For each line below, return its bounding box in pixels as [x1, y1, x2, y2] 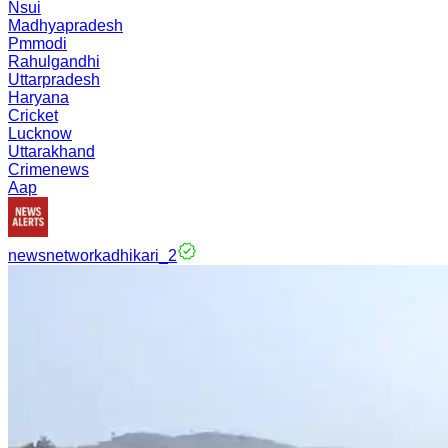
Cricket [8, 107, 58, 124]
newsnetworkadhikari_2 [8, 247, 177, 264]
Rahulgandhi [8, 53, 100, 70]
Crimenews [8, 161, 89, 178]
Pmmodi [8, 35, 67, 52]
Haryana [8, 89, 69, 106]
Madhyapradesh [8, 17, 123, 34]
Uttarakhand [8, 143, 95, 160]
